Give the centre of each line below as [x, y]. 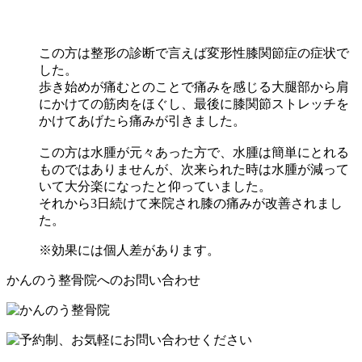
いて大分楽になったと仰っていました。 [155, 186]
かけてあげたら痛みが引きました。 [142, 120]
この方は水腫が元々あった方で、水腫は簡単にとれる [194, 152]
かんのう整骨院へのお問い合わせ [103, 280]
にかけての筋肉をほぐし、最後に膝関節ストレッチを [194, 103]
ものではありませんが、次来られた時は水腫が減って [194, 169]
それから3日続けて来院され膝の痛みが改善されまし [191, 203]
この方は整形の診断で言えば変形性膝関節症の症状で [194, 53]
